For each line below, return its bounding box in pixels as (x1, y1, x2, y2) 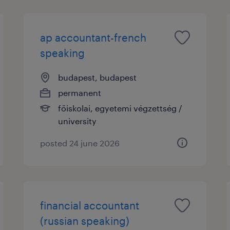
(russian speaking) (40, 214, 130, 227)
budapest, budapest (58, 72, 137, 82)
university (58, 116, 97, 126)
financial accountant (40, 199, 140, 212)
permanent (58, 87, 102, 98)
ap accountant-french (40, 31, 147, 44)
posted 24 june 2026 (40, 138, 120, 148)
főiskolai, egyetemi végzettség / (58, 103, 183, 113)
